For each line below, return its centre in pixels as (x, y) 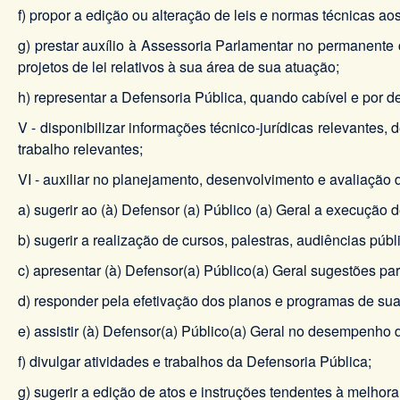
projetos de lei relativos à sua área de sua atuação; (179, 66)
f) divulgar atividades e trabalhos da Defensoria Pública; (195, 361)
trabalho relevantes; (80, 148)
